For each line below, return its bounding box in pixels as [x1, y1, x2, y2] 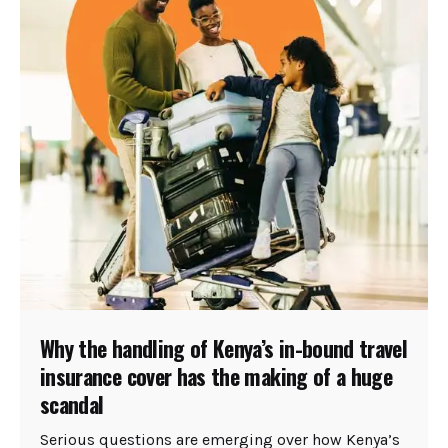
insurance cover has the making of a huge [40, 359, 393, 392]
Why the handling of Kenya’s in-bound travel [40, 331, 408, 364]
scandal [40, 387, 104, 420]
